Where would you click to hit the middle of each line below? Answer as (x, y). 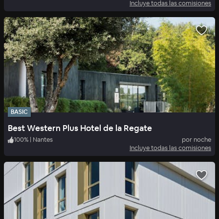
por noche (197, 140)
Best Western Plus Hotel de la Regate (80, 128)
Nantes (43, 140)
